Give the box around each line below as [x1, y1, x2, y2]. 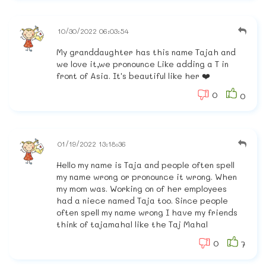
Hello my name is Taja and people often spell [56, 159, 235, 171]
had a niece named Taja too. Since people [56, 195, 228, 207]
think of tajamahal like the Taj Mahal [56, 218, 208, 230]
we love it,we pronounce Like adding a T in [56, 58, 229, 70]
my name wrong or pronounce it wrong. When [56, 171, 237, 183]
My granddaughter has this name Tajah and [56, 46, 236, 58]
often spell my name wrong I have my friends [56, 207, 237, 218]
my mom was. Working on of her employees [56, 183, 227, 195]
